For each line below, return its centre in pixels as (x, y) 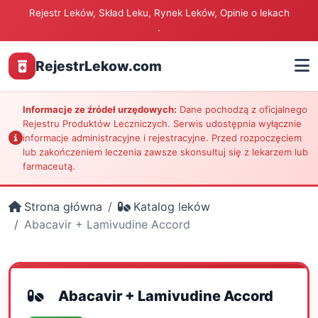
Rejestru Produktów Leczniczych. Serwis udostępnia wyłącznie (162, 124)
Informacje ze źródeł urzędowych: (100, 109)
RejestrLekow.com (99, 66)
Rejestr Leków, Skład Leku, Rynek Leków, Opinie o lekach (159, 13)
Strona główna (63, 207)
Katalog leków (172, 207)
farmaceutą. (49, 166)
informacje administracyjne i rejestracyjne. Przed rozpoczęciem (162, 138)
